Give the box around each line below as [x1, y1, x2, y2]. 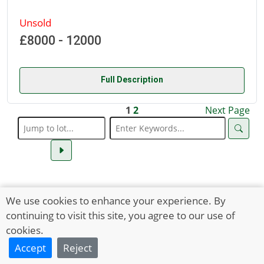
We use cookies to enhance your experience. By [6, 193, 226, 207]
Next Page [205, 104, 250, 117]
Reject [63, 240, 92, 255]
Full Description [101, 75, 163, 85]
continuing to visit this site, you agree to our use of [6, 208, 235, 222]
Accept [15, 240, 46, 255]
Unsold [19, 15, 51, 30]
